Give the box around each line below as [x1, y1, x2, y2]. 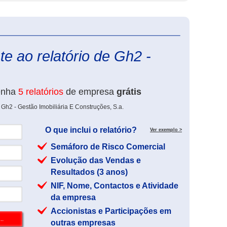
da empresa [51, 193, 96, 202]
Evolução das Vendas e [51, 156, 141, 165]
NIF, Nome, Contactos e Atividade [51, 181, 178, 190]
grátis [117, 87, 141, 97]
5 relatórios [18, 87, 63, 97]
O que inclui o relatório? [45, 126, 137, 134]
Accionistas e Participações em [51, 207, 171, 215]
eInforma [182, 28, 206, 35]
